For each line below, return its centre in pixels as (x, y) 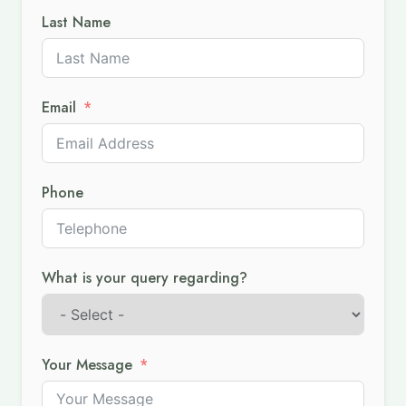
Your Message (87, 365)
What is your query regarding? (145, 278)
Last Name (77, 23)
